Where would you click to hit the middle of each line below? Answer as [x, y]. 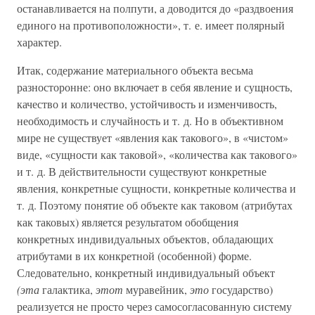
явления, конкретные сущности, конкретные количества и [156, 188]
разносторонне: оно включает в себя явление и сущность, [155, 87]
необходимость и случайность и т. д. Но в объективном [150, 121]
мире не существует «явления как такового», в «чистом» [153, 137]
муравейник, [158, 289]
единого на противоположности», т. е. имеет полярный [151, 25]
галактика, [67, 289]
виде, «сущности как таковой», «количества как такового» [157, 154]
